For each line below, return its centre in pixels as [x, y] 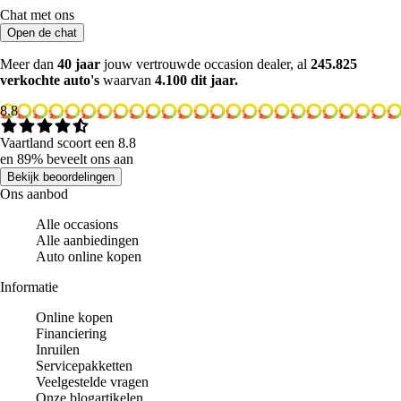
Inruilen [58, 350]
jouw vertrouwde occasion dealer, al [205, 64]
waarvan [129, 81]
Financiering [71, 334]
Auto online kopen [89, 257]
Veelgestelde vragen [92, 382]
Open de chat [42, 33]
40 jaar [79, 64]
